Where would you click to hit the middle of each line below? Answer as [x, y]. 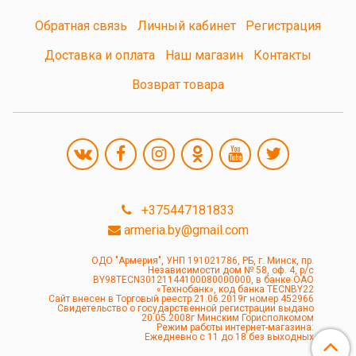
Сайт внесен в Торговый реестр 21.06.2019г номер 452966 [181, 299]
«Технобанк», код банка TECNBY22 [235, 289]
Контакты [282, 55]
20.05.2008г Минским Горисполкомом [227, 318]
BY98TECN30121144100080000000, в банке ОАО [203, 280]
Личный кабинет [186, 26]
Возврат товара [178, 84]
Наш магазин [204, 55]
